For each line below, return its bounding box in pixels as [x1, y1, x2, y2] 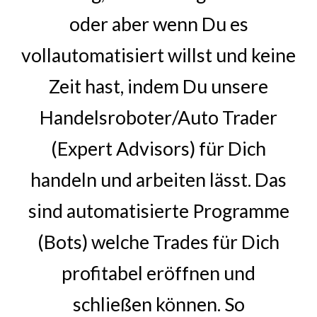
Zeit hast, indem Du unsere [49, 75, 268, 98]
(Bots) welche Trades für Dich [38, 231, 279, 253]
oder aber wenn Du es [69, 13, 248, 35]
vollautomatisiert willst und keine [21, 44, 296, 67]
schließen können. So [72, 293, 245, 316]
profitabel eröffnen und [62, 262, 255, 284]
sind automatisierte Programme [28, 200, 289, 222]
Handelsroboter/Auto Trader [40, 106, 277, 129]
